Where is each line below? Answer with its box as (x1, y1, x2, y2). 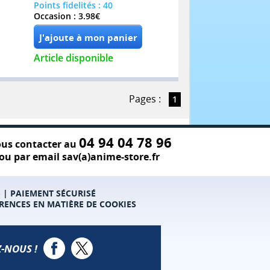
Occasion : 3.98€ (34, 10, 100, 22)
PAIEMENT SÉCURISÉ (10, 187, 96, 199)
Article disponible (34, 51, 113, 65)
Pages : (128, 92, 161, 105)
